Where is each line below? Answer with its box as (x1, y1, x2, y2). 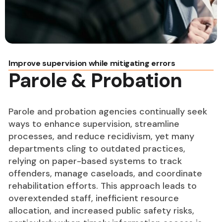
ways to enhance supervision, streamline (8, 118, 179, 130)
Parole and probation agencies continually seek (8, 106, 207, 117)
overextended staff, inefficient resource (8, 192, 179, 204)
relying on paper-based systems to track (8, 155, 182, 167)
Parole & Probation (8, 67, 182, 93)
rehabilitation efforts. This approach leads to (8, 180, 197, 192)
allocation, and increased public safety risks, (8, 205, 194, 217)
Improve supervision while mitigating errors (8, 58, 175, 68)
